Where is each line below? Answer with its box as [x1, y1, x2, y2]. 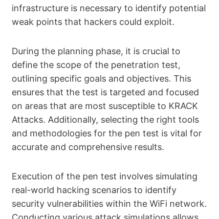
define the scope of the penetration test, [12, 60, 180, 70]
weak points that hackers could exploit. [12, 17, 175, 27]
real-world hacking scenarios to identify [12, 185, 176, 195]
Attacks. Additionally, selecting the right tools [12, 114, 199, 125]
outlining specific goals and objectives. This [12, 73, 191, 84]
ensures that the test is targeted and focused [12, 87, 199, 97]
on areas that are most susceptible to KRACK [12, 101, 198, 111]
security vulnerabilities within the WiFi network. [12, 198, 207, 209]
